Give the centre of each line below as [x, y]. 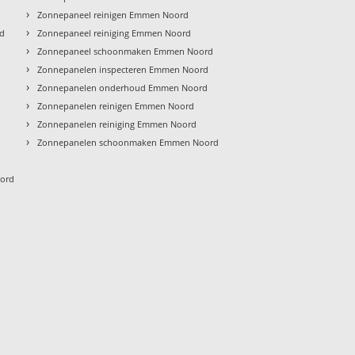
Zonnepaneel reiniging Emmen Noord [115, 33]
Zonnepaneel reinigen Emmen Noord [113, 15]
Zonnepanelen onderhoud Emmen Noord [123, 88]
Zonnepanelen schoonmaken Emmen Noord [128, 143]
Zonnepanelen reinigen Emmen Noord [116, 106]
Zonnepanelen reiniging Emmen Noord [117, 124]
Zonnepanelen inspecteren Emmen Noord [123, 70]
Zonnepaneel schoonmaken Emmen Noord [126, 52]
